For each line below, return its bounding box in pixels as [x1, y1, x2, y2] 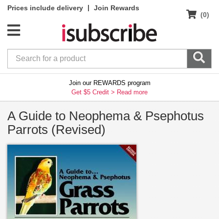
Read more [117, 88, 148, 96]
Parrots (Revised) [7, 122, 106, 137]
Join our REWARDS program [68, 79, 151, 87]
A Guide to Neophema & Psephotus [7, 108, 204, 123]
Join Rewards [94, 4, 139, 12]
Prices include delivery [7, 4, 83, 12]
